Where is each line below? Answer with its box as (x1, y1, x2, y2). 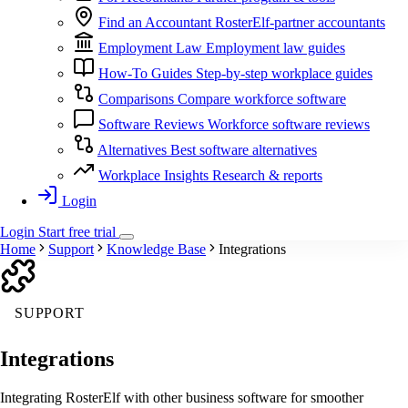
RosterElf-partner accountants (215, 15, 385, 31)
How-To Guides (98, 66, 192, 82)
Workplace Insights (98, 168, 209, 184)
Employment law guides (206, 40, 345, 56)
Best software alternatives (170, 142, 317, 158)
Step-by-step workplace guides (196, 66, 372, 82)
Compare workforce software (178, 91, 346, 107)
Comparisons (98, 91, 174, 107)
